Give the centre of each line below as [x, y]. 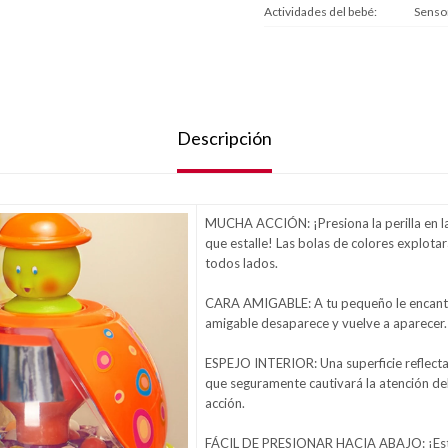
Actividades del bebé [319, 12]
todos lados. [241, 263]
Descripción [224, 138]
